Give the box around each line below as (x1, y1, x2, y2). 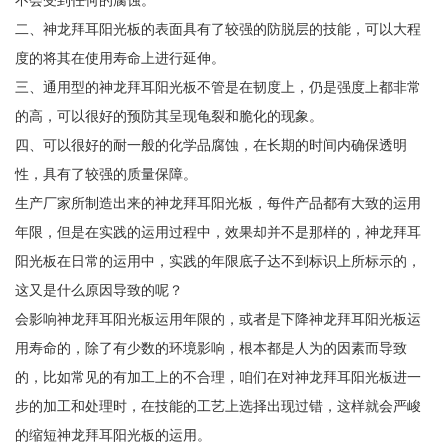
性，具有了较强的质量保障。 (14, 166, 197, 183)
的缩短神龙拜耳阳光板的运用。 (14, 427, 211, 444)
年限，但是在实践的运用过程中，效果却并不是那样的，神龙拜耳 (14, 224, 421, 241)
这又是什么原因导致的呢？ (14, 282, 183, 299)
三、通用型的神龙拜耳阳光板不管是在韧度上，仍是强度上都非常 (14, 79, 421, 96)
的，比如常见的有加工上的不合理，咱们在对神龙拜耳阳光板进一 (14, 369, 421, 386)
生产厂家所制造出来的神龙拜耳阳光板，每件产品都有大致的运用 (14, 195, 421, 212)
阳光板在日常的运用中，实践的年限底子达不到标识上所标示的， (14, 253, 421, 270)
